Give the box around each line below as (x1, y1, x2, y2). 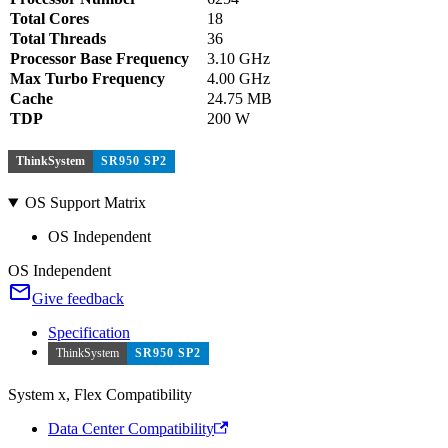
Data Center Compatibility (48, 420, 214, 438)
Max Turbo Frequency (10, 70, 165, 87)
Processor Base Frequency (10, 50, 189, 67)
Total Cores (10, 10, 89, 27)
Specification (48, 324, 130, 342)
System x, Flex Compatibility (8, 386, 192, 404)
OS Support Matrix (24, 194, 146, 212)
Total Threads (10, 30, 106, 47)
